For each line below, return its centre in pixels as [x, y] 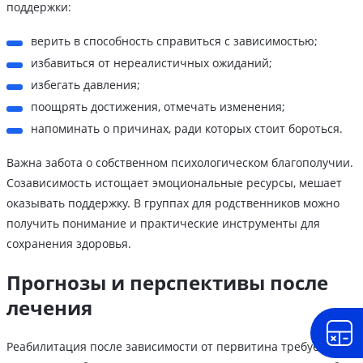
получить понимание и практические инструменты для [163, 223]
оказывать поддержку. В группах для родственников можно [173, 203]
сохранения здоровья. [69, 243]
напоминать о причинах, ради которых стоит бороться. [187, 128]
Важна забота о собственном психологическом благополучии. [180, 162]
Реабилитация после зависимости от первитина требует [166, 346]
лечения [49, 307]
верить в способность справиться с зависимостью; [174, 41]
